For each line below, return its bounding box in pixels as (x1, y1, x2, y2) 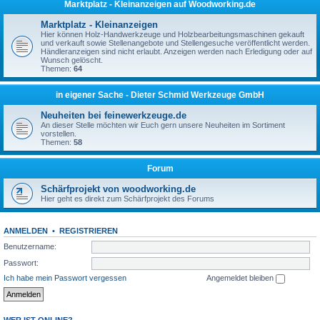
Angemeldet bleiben (206, 274, 276, 282)
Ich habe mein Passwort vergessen (4, 274, 126, 282)
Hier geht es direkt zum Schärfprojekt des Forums (41, 194, 214, 203)
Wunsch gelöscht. (41, 56, 103, 64)
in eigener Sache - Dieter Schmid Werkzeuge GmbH (56, 90, 264, 100)
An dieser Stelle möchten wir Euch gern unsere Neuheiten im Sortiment (41, 121, 285, 129)
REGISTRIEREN (59, 226, 118, 235)
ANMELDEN (4, 226, 48, 235)
